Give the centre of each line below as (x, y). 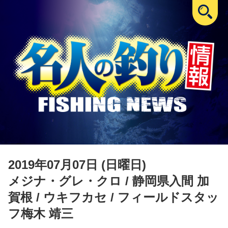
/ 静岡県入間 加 (165, 181)
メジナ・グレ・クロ (65, 181)
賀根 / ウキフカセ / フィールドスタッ (113, 197)
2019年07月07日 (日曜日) (77, 164)
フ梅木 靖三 (41, 213)
